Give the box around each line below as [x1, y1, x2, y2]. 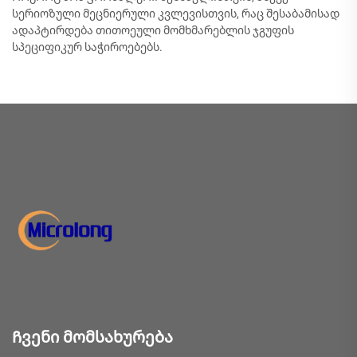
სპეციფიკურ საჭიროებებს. [12, 41, 163, 53]
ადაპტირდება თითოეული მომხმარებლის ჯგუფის [12, 24, 294, 37]
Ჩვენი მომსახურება [12, 328, 173, 347]
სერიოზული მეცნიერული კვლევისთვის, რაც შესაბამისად [12, 7, 339, 20]
